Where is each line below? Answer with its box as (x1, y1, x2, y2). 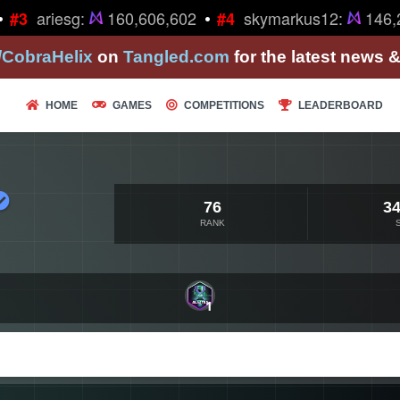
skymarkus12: (234, 6, 338, 29)
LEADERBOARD (298, 99, 383, 112)
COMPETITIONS (184, 99, 264, 112)
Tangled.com (123, 47, 229, 66)
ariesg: (27, 6, 80, 29)
